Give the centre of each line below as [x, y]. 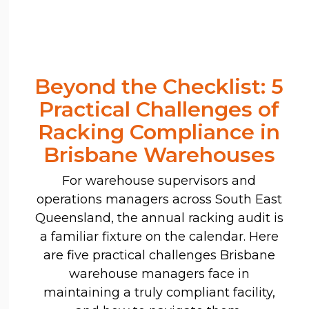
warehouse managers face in [159, 273]
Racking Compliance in [159, 132]
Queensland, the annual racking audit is [159, 218]
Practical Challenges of [159, 109]
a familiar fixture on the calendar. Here [159, 236]
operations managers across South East [159, 199]
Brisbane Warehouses [159, 154]
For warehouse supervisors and [159, 180]
